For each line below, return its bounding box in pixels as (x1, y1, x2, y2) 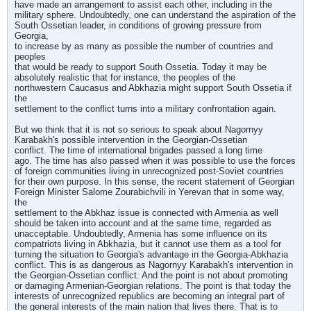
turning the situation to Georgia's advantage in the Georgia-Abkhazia (15, 249, 288, 260)
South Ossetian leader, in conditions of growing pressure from (15, 20, 262, 31)
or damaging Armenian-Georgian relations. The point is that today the (15, 280, 291, 291)
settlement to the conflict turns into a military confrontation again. (15, 103, 276, 114)
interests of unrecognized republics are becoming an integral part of (15, 291, 285, 301)
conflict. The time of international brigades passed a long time (15, 145, 262, 155)
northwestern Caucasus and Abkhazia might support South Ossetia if (15, 83, 292, 93)
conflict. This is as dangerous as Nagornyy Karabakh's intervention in (15, 260, 293, 270)
